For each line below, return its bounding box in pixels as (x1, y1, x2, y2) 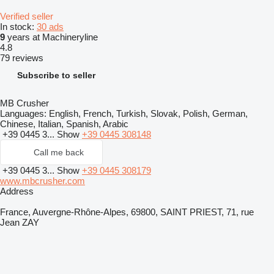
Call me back (34, 147, 84, 157)
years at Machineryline (5, 31, 98, 42)
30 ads (37, 21, 64, 32)
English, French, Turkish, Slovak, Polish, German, (46, 108, 248, 119)
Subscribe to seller (17, 70, 95, 80)
